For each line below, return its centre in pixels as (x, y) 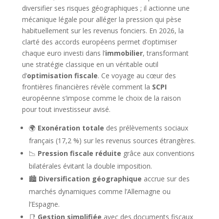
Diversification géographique (90, 178)
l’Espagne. (44, 204)
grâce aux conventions (158, 153)
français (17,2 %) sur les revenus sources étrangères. (112, 140)
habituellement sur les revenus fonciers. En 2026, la (103, 30)
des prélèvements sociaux (146, 128)
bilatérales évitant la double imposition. (90, 166)
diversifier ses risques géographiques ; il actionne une (106, 8)
